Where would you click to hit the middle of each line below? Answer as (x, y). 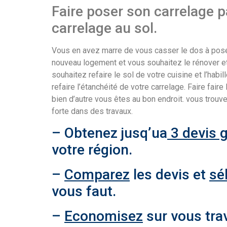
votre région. (92, 150)
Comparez (97, 175)
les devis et (169, 175)
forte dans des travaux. (92, 111)
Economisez (104, 216)
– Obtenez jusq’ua (109, 133)
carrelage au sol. (104, 28)
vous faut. (84, 192)
